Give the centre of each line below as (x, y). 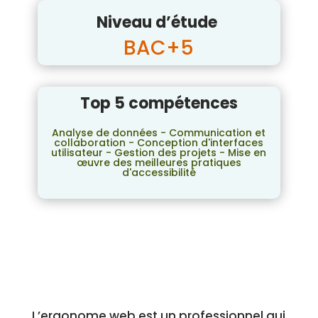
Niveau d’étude (159, 22)
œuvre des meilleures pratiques (159, 163)
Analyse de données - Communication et (159, 133)
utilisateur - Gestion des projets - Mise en (159, 153)
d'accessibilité (159, 172)
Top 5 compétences (159, 103)
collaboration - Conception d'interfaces (159, 143)
